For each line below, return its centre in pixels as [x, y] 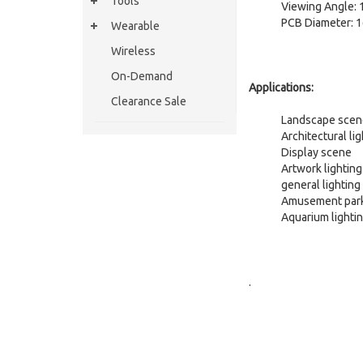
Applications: [281, 88]
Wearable [135, 26]
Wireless [133, 51]
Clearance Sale [149, 101]
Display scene [316, 152]
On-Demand [142, 76]
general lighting [321, 185]
